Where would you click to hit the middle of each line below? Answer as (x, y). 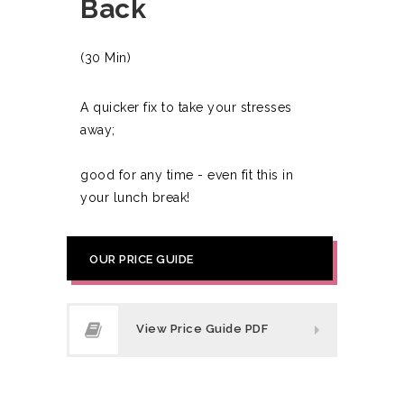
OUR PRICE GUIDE (142, 260)
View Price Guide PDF (202, 329)
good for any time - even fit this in (187, 175)
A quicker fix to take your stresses (186, 108)
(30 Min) (106, 58)
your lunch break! (135, 198)
